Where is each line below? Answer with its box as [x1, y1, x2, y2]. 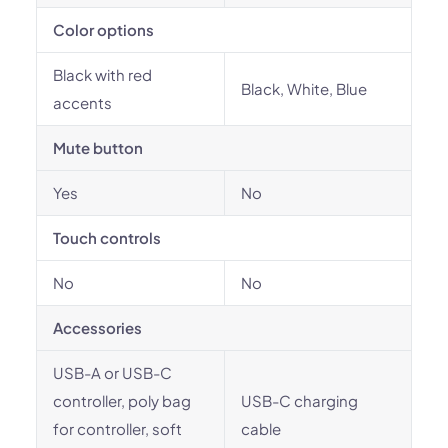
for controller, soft [53, 419, 182, 438]
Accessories [53, 318, 142, 337]
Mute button [53, 138, 143, 157]
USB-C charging [241, 391, 358, 410]
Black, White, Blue [241, 79, 367, 98]
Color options [53, 20, 154, 39]
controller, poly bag [53, 391, 191, 410]
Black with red [53, 65, 152, 84]
